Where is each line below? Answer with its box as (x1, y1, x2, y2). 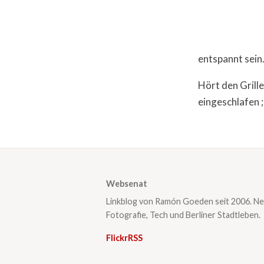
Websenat (106, 179, 147, 189)
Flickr (106, 232, 128, 243)
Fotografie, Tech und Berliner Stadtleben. (106, 209, 260, 220)
